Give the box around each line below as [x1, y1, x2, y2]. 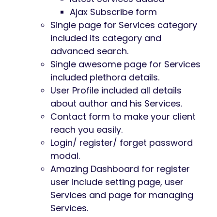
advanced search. [50, 45, 128, 58]
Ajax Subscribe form [70, 6, 157, 18]
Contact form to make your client [50, 110, 196, 123]
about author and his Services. [50, 97, 182, 110]
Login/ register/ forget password [50, 137, 193, 149]
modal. [50, 150, 80, 162]
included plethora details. [50, 71, 159, 84]
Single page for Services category [50, 19, 197, 31]
